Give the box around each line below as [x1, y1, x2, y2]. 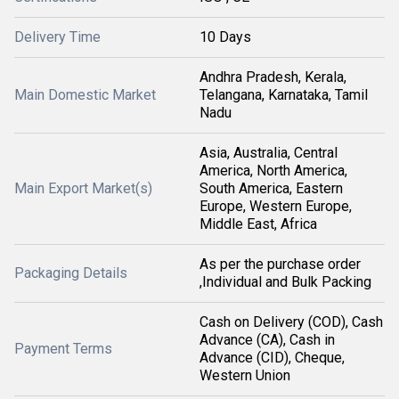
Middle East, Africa [199, 216, 317, 232]
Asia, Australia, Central [199, 144, 338, 161]
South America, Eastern [199, 180, 343, 197]
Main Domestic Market [14, 86, 156, 103]
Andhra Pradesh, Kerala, [199, 69, 346, 85]
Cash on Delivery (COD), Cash [199, 313, 383, 330]
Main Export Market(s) [14, 180, 152, 197]
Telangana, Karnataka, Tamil [199, 86, 368, 103]
